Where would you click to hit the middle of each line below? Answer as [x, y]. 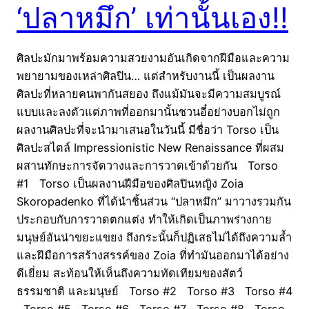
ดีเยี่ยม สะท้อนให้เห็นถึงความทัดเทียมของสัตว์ [130, 273]
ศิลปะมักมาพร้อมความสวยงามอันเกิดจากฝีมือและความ [153, 58]
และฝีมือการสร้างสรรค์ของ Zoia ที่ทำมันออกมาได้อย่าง [153, 255]
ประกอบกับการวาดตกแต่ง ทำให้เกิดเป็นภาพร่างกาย [144, 219]
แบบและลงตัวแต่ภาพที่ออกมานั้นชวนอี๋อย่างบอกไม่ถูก [148, 111]
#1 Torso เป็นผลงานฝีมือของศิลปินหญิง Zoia [130, 183]
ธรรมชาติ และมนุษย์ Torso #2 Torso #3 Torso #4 [154, 291]
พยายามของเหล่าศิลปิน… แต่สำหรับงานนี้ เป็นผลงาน [146, 76]
